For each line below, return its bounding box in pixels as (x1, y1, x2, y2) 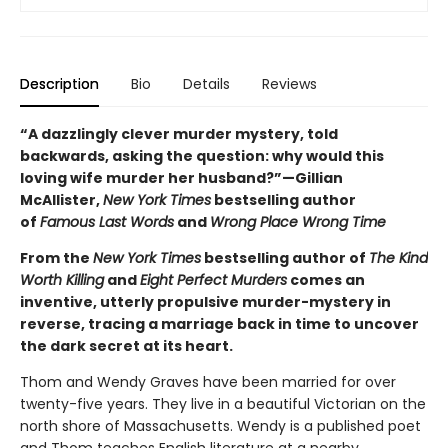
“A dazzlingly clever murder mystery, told (20, 124, 338, 145)
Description (20, 74, 99, 95)
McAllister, (20, 190, 103, 211)
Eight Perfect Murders (140, 270, 287, 291)
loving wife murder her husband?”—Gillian (20, 168, 343, 189)
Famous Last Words (40, 212, 174, 233)
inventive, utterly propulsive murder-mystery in (20, 292, 391, 313)
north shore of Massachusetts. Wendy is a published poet (20, 416, 421, 437)
